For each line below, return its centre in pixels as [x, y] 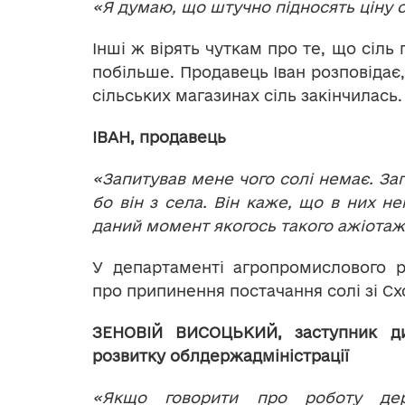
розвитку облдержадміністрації [221, 356]
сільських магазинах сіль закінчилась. [247, 96]
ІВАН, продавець [159, 137]
